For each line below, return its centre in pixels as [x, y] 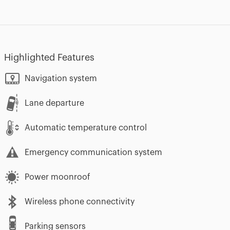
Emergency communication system [93, 153]
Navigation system [61, 79]
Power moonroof [57, 177]
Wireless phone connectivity [80, 202]
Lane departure [54, 103]
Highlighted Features [49, 58]
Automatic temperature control [86, 128]
